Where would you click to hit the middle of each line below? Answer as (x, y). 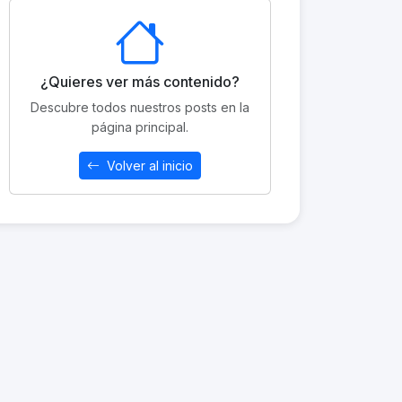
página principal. (140, 127)
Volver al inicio (148, 166)
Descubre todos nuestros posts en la (140, 107)
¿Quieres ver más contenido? (140, 82)
